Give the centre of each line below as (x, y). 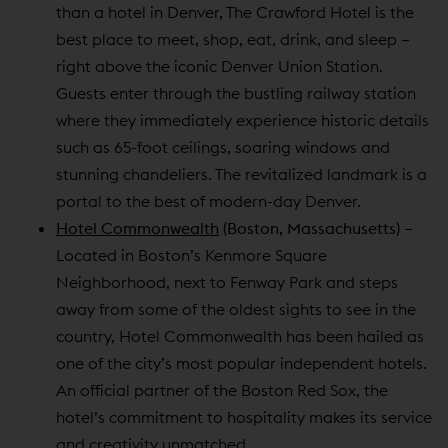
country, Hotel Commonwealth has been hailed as (240, 335)
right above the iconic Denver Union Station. (219, 65)
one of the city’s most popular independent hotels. (241, 362)
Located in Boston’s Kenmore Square (191, 254)
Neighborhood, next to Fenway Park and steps (227, 281)
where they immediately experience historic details (242, 119)
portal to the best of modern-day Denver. (208, 200)
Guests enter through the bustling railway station (236, 92)
